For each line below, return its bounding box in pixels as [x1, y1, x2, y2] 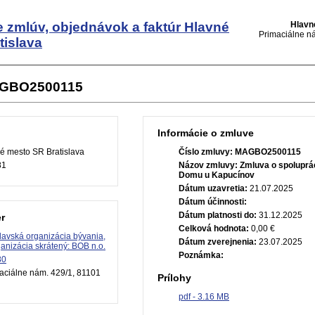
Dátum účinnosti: [179, 197, 247, 207]
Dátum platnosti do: [179, 210, 257, 220]
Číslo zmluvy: [179, 147, 233, 157]
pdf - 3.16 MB [179, 292, 229, 302]
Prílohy [157, 272, 191, 283]
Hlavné [184, 20, 229, 34]
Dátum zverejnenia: [179, 237, 257, 247]
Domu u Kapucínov [179, 170, 255, 180]
